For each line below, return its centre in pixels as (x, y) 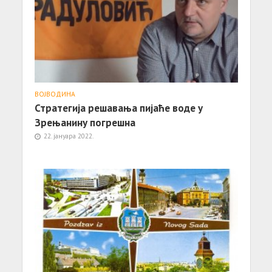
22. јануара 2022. (68, 135)
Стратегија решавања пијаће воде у (118, 108)
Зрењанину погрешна (85, 122)
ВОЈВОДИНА (55, 93)
